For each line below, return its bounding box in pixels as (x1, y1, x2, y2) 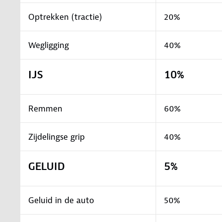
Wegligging (28, 39, 69, 51)
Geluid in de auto (28, 194, 94, 206)
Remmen (28, 103, 62, 114)
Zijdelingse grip (28, 131, 85, 142)
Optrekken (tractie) (28, 11, 102, 22)
